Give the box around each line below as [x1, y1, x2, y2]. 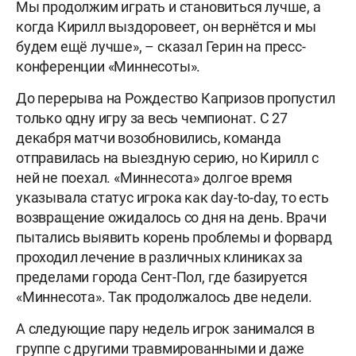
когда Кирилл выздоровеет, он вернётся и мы [16, 18, 316, 36]
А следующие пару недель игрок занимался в [16, 320, 315, 338]
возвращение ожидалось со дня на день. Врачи [16, 209, 327, 226]
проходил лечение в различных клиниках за [16, 249, 303, 266]
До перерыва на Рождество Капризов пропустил [16, 90, 335, 107]
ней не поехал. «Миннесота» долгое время [16, 169, 293, 187]
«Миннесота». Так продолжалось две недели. [16, 288, 312, 306]
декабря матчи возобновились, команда [16, 130, 281, 147]
